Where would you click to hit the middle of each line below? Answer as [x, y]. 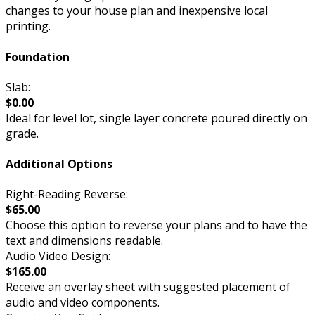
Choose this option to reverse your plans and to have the [156, 225]
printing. [28, 26]
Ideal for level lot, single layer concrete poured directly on [156, 118]
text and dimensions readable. [84, 241]
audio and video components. [83, 303]
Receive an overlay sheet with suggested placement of [148, 287]
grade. [22, 133]
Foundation [38, 57]
